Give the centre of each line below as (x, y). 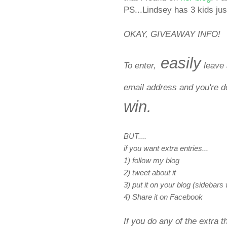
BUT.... (135, 137)
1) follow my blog (152, 161)
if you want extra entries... (166, 149)
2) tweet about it (150, 173)
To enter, (140, 66)
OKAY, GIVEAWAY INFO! (172, 34)
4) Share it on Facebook (163, 197)
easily (179, 63)
